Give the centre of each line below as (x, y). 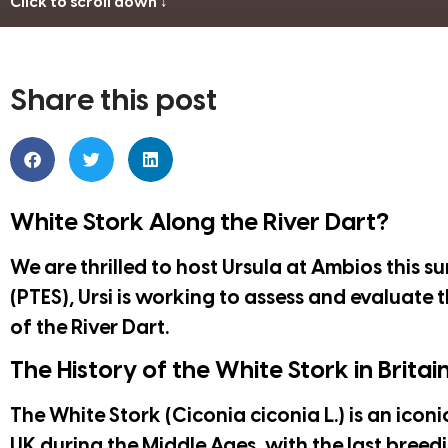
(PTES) (39, 298)
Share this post (113, 101)
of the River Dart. (89, 328)
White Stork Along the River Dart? (199, 223)
